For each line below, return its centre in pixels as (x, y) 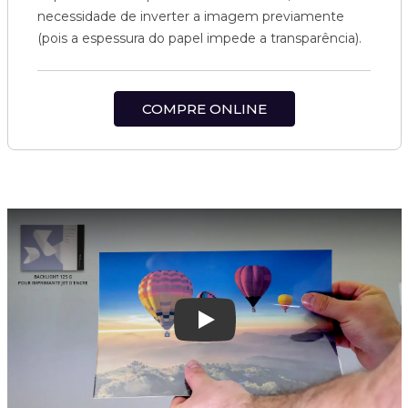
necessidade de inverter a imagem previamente (191, 16)
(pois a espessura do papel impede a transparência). (199, 38)
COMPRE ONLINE (204, 109)
